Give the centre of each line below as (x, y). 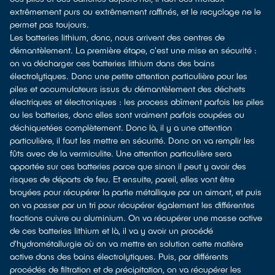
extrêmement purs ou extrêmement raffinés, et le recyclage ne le (135, 11)
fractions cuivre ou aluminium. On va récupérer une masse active (136, 218)
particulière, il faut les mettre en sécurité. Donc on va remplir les (132, 140)
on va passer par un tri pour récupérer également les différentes (132, 205)
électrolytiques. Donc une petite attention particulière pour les (129, 76)
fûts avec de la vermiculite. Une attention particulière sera (121, 153)
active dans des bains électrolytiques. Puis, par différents (119, 256)
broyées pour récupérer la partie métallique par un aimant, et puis (136, 192)
